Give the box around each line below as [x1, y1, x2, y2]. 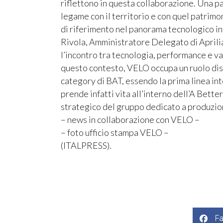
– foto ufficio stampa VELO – [61, 127, 169, 138]
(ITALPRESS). [61, 140, 111, 151]
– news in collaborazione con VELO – [61, 114, 200, 125]
